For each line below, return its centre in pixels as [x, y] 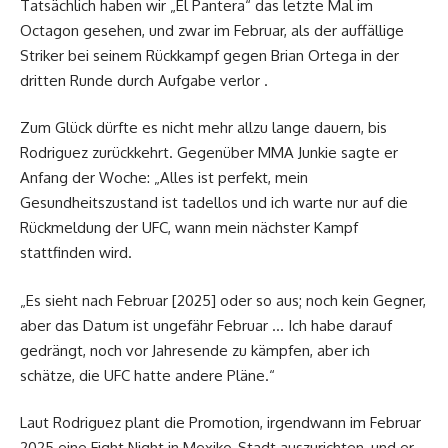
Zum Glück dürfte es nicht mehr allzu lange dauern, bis [203, 128]
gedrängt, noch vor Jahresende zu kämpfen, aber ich [195, 350]
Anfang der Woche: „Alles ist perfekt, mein [164, 178]
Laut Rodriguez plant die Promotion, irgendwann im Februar [220, 423]
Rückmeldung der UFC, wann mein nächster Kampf [189, 228]
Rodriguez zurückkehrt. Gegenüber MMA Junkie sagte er [209, 153]
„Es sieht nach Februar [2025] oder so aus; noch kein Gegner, [223, 300]
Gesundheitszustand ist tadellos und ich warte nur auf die [214, 203]
